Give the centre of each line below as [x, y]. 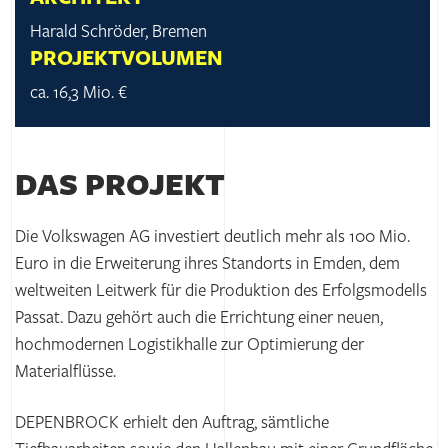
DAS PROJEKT [120, 186]
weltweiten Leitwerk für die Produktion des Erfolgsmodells [221, 291]
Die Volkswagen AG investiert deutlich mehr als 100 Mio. [212, 237]
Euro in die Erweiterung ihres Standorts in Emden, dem [207, 264]
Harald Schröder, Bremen [118, 32]
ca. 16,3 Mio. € [78, 93]
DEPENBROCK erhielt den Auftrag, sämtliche [172, 423]
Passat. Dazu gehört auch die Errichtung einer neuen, [199, 318]
